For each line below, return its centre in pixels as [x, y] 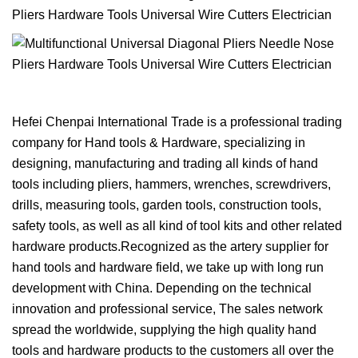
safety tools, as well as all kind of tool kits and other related [177, 226]
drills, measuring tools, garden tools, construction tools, [167, 205]
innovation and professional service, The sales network [167, 309]
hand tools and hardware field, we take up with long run [168, 267]
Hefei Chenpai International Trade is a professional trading [177, 122]
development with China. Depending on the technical [162, 288]
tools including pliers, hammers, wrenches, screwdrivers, [171, 184]
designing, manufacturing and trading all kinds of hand [165, 163]
